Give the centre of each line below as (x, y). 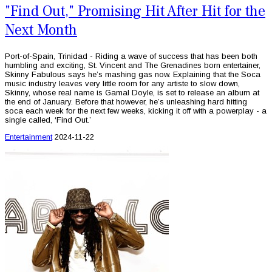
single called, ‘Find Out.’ (48, 120)
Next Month (41, 30)
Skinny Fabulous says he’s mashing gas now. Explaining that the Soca (133, 75)
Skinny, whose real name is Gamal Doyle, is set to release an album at (132, 93)
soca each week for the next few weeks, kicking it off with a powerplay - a (136, 111)
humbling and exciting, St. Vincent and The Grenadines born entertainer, (133, 66)
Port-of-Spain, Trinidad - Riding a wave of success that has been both (131, 56)
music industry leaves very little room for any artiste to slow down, (122, 84)
